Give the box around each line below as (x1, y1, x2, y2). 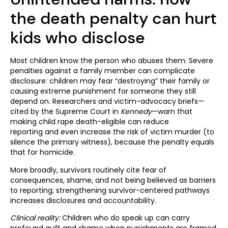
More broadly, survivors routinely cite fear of (10, 164, 166, 175)
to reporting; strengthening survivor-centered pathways (10, 185, 210, 195)
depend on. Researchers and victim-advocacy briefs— (10, 96, 204, 107)
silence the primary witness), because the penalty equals (10, 137, 214, 148)
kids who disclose (10, 27, 145, 49)
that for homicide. (10, 147, 75, 158)
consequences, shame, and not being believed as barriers (10, 175, 216, 185)
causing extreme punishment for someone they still (10, 86, 196, 97)
